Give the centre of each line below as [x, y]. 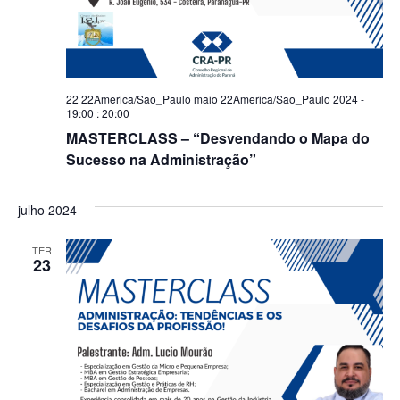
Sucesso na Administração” [161, 159]
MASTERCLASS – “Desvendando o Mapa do [217, 138]
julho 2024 [47, 210]
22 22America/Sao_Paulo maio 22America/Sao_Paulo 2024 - [215, 99]
